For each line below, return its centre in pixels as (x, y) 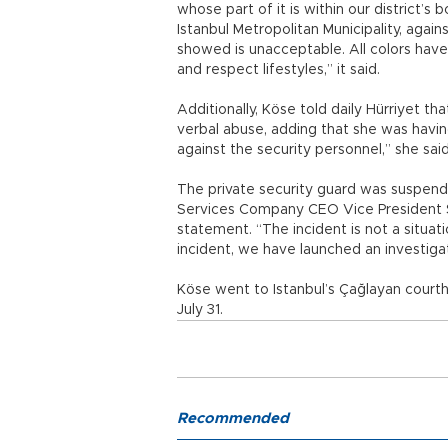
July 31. (200, 310)
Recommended (233, 418)
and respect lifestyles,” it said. (280, 70)
